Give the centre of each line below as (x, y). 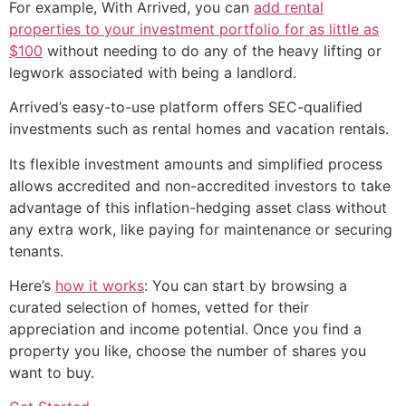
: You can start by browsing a (246, 285)
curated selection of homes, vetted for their (159, 307)
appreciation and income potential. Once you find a (185, 329)
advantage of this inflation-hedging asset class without (198, 207)
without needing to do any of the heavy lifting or (212, 50)
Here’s (32, 285)
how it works (100, 285)
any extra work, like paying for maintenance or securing (201, 229)
